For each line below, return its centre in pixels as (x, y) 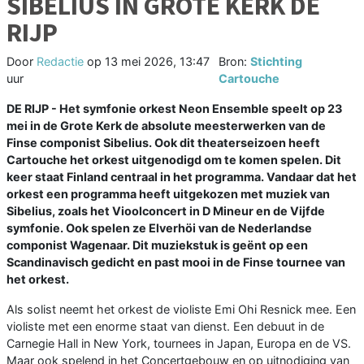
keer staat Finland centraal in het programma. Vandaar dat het (182, 177)
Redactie (60, 62)
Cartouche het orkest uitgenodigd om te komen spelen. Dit (174, 160)
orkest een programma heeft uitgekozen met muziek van (168, 194)
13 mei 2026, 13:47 (157, 62)
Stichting (276, 62)
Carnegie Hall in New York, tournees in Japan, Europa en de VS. (179, 344)
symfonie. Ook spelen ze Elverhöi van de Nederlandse (159, 228)
